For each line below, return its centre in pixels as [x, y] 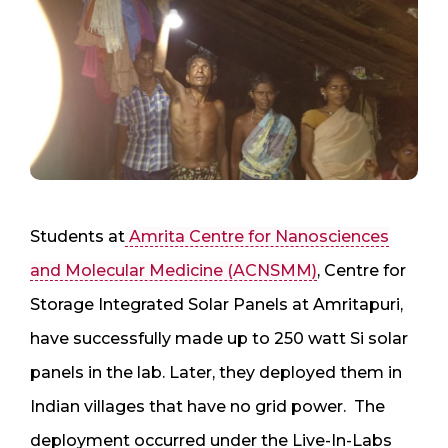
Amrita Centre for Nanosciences [257, 236]
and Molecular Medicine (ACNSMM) [173, 270]
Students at [77, 236]
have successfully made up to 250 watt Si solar [219, 338]
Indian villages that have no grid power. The [207, 406]
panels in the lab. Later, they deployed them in [216, 372]
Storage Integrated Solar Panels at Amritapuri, [216, 304]
